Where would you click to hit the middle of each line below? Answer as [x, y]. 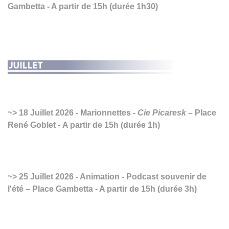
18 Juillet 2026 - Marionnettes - [77, 112]
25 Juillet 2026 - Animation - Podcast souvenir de [112, 176]
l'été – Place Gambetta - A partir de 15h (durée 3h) [102, 189]
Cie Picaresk [162, 112]
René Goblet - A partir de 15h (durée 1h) [84, 125]
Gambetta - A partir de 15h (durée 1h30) [83, 6]
